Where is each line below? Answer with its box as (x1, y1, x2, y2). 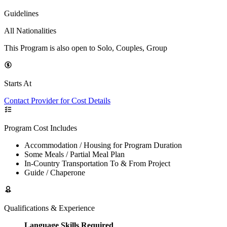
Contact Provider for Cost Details (4, 96, 110, 105)
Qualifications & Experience (4, 203, 95, 212)
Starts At (4, 79, 31, 88)
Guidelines (4, 9, 39, 18)
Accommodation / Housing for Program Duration (24, 140, 182, 149)
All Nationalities (4, 26, 56, 35)
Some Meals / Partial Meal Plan (24, 149, 125, 159)
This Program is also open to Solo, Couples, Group (4, 43, 167, 52)
